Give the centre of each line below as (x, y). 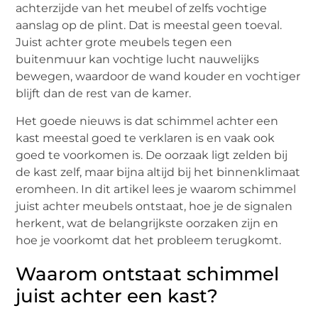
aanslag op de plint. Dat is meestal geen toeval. (149, 26)
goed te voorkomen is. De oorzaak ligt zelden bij (152, 155)
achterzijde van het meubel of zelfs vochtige (142, 9)
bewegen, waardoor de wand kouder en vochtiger (158, 77)
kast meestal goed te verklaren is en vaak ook (146, 138)
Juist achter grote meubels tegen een (124, 43)
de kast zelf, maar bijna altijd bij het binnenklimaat (158, 172)
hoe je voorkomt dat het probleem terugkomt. (149, 240)
